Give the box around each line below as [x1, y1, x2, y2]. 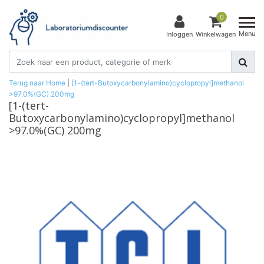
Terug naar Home [9, 78, 65, 87]
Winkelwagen [196, 30, 236, 39]
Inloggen [166, 30, 193, 39]
